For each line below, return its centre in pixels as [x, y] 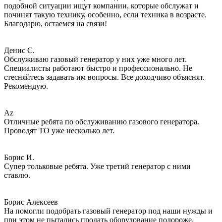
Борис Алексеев [31, 202]
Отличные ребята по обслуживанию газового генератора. [102, 122]
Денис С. [19, 51]
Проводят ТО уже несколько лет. [59, 131]
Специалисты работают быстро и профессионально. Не [98, 68]
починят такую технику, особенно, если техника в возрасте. [105, 15]
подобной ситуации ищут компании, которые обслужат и [101, 6]
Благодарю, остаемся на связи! [55, 24]
